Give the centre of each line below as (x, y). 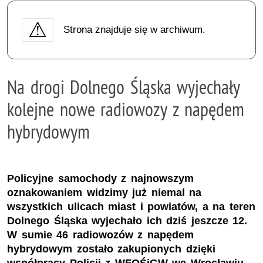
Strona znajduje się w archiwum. (134, 29)
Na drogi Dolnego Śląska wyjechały (124, 87)
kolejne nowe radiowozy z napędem (126, 109)
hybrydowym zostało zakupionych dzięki (111, 249)
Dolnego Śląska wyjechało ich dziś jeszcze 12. (127, 221)
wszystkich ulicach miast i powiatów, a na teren (131, 207)
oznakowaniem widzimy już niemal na (104, 193)
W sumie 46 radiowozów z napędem (100, 235)
